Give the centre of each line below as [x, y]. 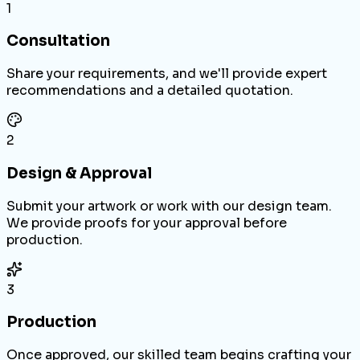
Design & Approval [79, 173]
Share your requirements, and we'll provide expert [167, 74]
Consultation [58, 41]
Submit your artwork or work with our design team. [169, 206]
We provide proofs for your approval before [147, 223]
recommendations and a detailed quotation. [150, 91]
